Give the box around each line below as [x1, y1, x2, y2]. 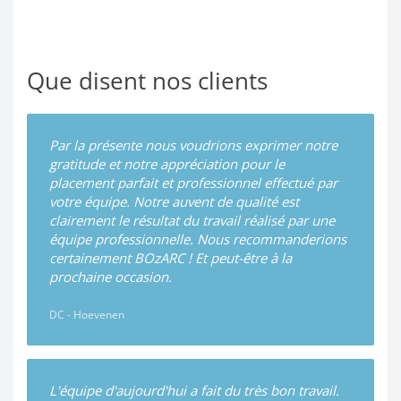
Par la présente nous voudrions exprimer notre [49, 136, 337, 155]
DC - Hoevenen [49, 307, 124, 323]
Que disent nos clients [27, 64, 268, 98]
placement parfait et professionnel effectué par [49, 174, 337, 192]
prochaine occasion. [49, 268, 172, 286]
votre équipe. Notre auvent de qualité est [49, 192, 299, 211]
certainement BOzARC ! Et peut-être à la [49, 249, 292, 268]
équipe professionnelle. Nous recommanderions [49, 230, 346, 249]
